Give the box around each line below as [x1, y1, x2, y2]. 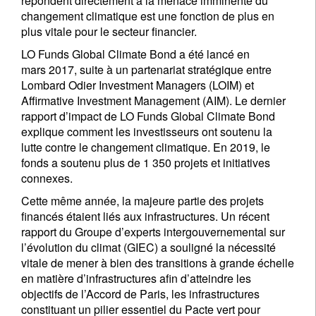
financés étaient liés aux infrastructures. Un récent [21, 208, 269, 224]
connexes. [21, 170, 73, 186]
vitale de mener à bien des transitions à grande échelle [21, 255, 294, 271]
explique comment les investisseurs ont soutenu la [21, 123, 272, 140]
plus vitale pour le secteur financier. [21, 23, 197, 39]
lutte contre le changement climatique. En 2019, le [21, 139, 270, 155]
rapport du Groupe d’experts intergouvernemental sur [21, 224, 285, 240]
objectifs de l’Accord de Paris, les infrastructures [21, 286, 260, 302]
